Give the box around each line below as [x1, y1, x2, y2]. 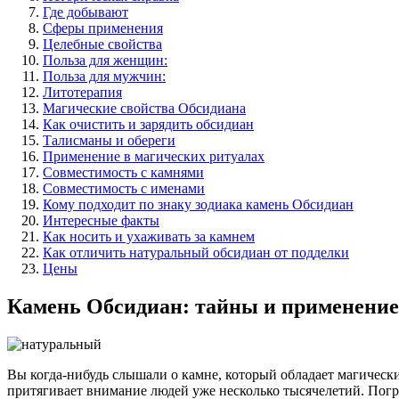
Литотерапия [43, 85, 122, 100]
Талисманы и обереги [43, 133, 175, 148]
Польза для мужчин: [43, 69, 166, 84]
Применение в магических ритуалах [43, 149, 265, 164]
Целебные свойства [43, 37, 162, 52]
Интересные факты [43, 213, 159, 228]
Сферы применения [43, 20, 163, 36]
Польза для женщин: [43, 53, 167, 68]
